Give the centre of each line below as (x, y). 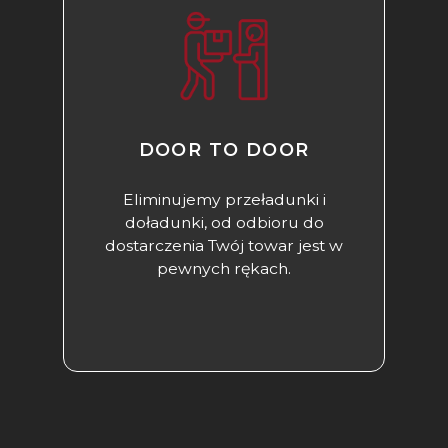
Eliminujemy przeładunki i (224, 200)
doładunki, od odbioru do (224, 223)
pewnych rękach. (224, 269)
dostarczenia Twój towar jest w (224, 246)
